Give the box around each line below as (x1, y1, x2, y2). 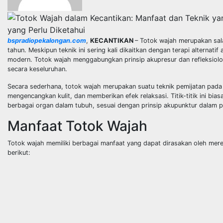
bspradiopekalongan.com (7, 36, 86, 44)
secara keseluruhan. (7, 65, 67, 73)
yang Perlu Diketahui (7, 24, 85, 35)
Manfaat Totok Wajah (7, 117, 147, 134)
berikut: (7, 148, 30, 156)
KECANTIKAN (90, 36, 135, 44)
